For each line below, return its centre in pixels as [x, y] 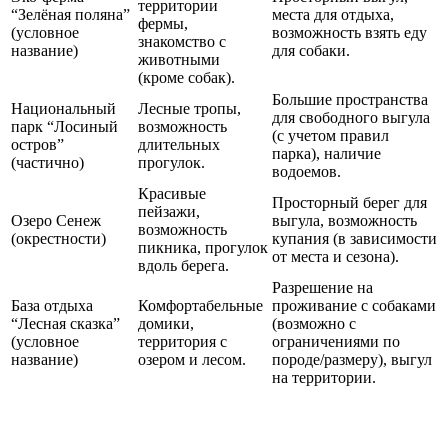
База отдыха [52, 306]
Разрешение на [322, 288]
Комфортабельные [200, 306]
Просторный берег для [349, 203]
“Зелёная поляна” [70, 15]
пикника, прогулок [203, 248]
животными [179, 60]
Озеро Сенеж [56, 221]
